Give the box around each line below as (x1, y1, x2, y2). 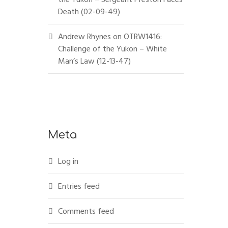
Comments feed (58, 205, 114, 218)
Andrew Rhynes (58, 30, 111, 43)
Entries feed (58, 180, 100, 193)
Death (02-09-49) (58, 5, 120, 18)
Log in (58, 155, 78, 168)
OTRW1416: (123, 30, 162, 43)
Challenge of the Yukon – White (58, 42, 167, 55)
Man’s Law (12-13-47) (58, 54, 131, 68)
